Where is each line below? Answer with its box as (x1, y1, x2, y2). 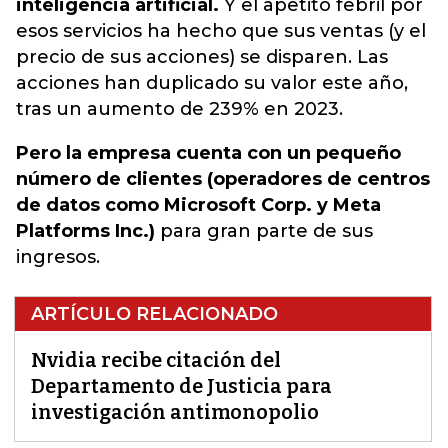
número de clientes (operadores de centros (16, 168, 430, 190)
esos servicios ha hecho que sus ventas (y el (16, 20, 426, 42)
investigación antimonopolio (31, 400, 319, 424)
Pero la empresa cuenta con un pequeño (16, 142, 401, 164)
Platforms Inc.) (16, 220, 155, 242)
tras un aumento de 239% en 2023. (16, 98, 343, 120)
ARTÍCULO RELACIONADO (31, 303, 278, 325)
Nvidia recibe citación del (31, 348, 281, 372)
